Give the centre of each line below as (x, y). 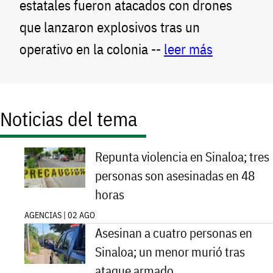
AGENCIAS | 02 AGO (60, 215)
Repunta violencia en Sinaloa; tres (182, 157)
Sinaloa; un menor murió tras (170, 252)
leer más (188, 49)
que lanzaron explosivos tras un (110, 27)
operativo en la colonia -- (92, 49)
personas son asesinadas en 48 (175, 175)
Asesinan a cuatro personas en (174, 233)
